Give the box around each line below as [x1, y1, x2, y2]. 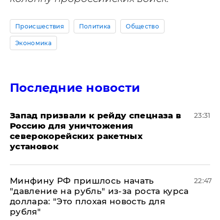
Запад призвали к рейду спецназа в [10, 110, 182, 120]
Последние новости [10, 81, 140, 95]
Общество [126, 23, 159, 30]
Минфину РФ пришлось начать [10, 176, 154, 186]
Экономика [15, 39, 52, 47]
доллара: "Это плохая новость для [10, 196, 165, 206]
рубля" [10, 207, 41, 217]
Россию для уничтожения [10, 121, 134, 131]
